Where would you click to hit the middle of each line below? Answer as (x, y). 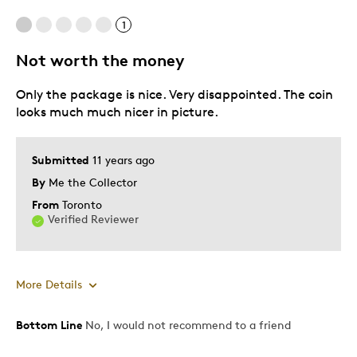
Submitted (62, 159)
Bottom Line (49, 324)
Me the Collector (93, 182)
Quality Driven (157, 125)
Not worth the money (100, 60)
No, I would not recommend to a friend (186, 324)
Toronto (82, 204)
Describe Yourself (62, 125)
